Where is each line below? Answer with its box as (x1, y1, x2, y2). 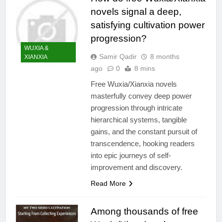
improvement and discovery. (90, 163, 182, 171)
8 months (150, 52, 179, 60)
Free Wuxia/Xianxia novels (90, 79, 177, 88)
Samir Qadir (99, 52, 137, 60)
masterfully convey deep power (90, 91, 192, 100)
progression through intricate (90, 103, 182, 112)
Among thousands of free (90, 206, 198, 217)
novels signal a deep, (90, 6, 181, 17)
